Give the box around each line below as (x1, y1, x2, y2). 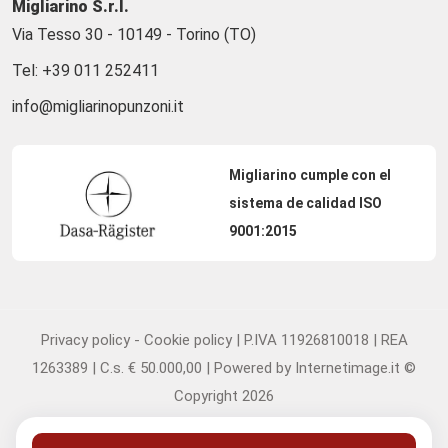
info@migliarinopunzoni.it (12, 96, 184, 116)
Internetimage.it (295, 358, 400, 377)
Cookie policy (143, 330, 232, 349)
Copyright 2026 (174, 386, 274, 405)
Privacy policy (40, 330, 130, 349)
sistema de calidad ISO (228, 194, 382, 211)
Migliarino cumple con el (228, 166, 391, 183)
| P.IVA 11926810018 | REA (231, 330, 408, 349)
